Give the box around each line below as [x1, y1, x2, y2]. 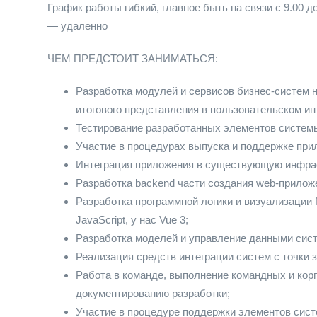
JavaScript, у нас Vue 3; [76, 214, 188, 226]
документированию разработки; [76, 287, 230, 299]
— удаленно [47, 20, 108, 32]
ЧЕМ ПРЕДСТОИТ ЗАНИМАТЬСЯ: [47, 52, 218, 64]
